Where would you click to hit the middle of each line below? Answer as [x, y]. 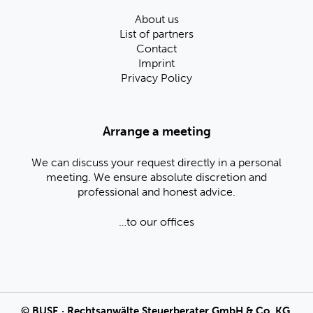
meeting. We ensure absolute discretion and [156, 177]
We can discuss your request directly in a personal [156, 162]
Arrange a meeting [156, 132]
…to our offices [156, 222]
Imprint [156, 64]
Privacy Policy [156, 78]
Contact [156, 49]
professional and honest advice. [156, 191]
